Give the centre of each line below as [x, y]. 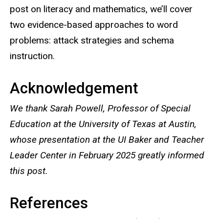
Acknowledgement [74, 88]
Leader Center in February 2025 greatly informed [107, 155]
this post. [30, 171]
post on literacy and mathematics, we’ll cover [101, 9]
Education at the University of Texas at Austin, [103, 124]
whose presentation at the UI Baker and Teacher [107, 139]
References [49, 203]
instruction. [32, 56]
